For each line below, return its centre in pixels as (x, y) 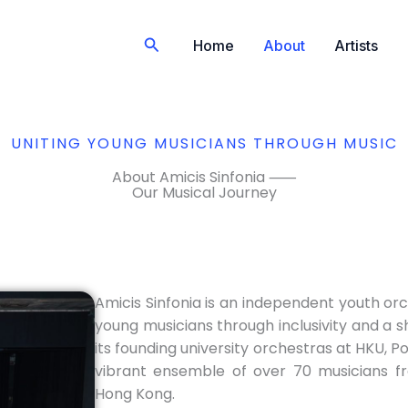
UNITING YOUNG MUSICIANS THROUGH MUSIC (204, 143)
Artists (356, 45)
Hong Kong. (135, 394)
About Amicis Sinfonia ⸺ (204, 177)
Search (171, 45)
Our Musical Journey (204, 193)
